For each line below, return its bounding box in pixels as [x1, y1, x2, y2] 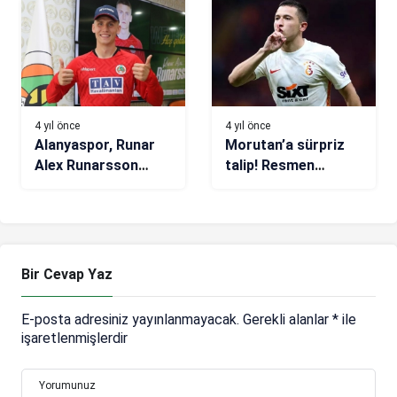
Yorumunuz [39, 379, 96, 393]
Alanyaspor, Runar [35, 136, 155, 154]
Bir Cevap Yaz [21, 266, 113, 284]
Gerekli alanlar [243, 311, 332, 329]
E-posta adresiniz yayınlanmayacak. [21, 311, 239, 329]
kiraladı [35, 177, 83, 195]
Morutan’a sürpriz [225, 136, 345, 154]
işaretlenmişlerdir [21, 330, 128, 347]
